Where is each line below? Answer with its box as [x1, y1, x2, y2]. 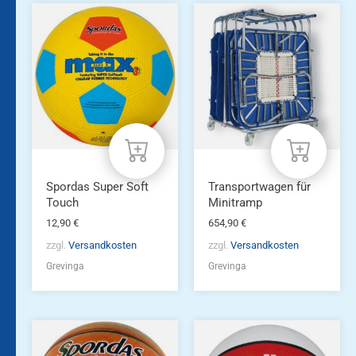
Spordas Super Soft [45, 179, 149, 194]
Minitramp [207, 195, 262, 210]
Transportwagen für [207, 179, 311, 194]
